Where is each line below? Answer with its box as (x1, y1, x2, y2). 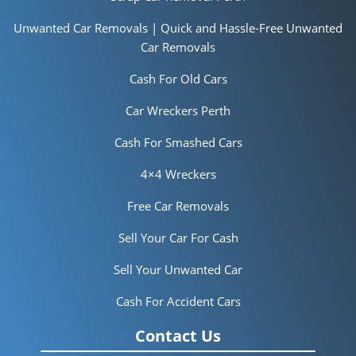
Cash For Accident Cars (115, 293, 241, 310)
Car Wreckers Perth (126, 103, 230, 119)
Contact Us (135, 325, 221, 347)
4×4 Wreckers (140, 166, 216, 183)
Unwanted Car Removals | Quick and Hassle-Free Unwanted (14, 20, 342, 37)
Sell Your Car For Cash (118, 230, 238, 246)
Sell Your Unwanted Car (114, 261, 242, 278)
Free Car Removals (127, 198, 229, 215)
